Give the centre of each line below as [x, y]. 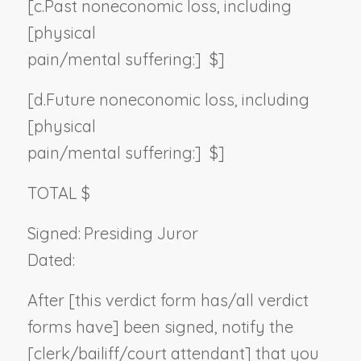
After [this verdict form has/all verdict [168, 300]
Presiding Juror [141, 233]
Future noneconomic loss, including [177, 99]
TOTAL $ [58, 193]
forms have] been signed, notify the [160, 326]
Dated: [52, 259]
